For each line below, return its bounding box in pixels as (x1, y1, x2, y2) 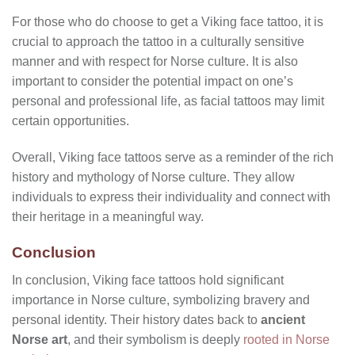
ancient (261, 312, 305, 326)
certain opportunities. (12, 114, 129, 128)
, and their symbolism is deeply (67, 332, 243, 346)
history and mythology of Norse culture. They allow (12, 170, 295, 185)
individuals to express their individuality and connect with (12, 190, 330, 204)
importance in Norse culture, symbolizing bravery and (12, 292, 310, 307)
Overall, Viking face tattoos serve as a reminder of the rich (12, 151, 334, 165)
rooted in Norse (243, 332, 330, 346)
